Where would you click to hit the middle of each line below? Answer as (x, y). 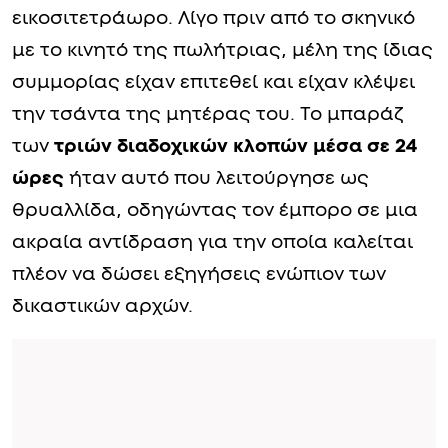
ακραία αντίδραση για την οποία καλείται (212, 242)
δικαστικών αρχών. (102, 306)
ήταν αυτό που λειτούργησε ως (216, 178)
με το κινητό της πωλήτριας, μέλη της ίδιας (222, 50)
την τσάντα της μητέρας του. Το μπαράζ (207, 114)
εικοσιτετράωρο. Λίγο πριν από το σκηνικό (213, 18)
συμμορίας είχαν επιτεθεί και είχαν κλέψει (213, 82)
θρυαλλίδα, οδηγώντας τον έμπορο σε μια (215, 210)
